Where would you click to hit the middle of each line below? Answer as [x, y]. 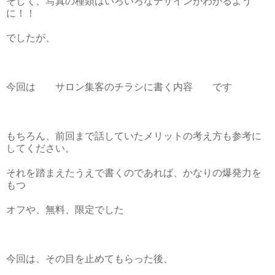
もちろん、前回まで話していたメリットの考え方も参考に [134, 136]
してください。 [41, 148]
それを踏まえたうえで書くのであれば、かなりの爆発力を [134, 172]
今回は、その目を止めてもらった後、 [90, 258]
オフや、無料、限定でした [65, 209]
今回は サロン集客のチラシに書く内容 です [119, 87]
